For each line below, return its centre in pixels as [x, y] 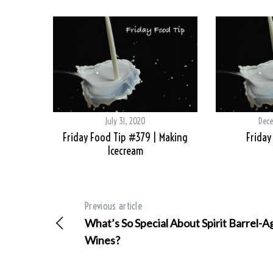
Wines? [102, 240]
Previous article [114, 206]
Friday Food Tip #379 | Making [125, 138]
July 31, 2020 [125, 122]
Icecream [125, 151]
